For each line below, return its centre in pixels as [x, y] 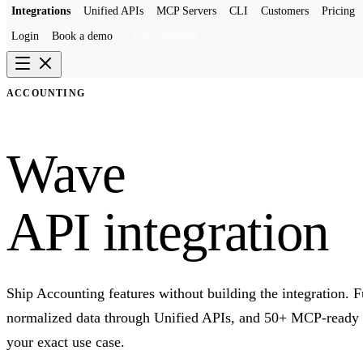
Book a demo [82, 36]
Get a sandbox [166, 36]
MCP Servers [186, 11]
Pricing [338, 11]
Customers [285, 11]
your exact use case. [66, 342]
